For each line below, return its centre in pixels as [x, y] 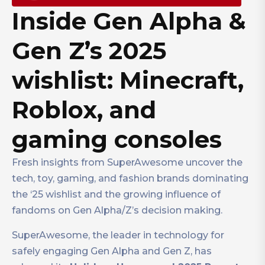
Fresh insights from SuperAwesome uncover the [127, 162]
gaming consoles [117, 139]
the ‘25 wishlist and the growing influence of [116, 194]
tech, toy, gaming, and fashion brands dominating [130, 178]
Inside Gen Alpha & [129, 21]
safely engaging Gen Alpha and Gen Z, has [112, 251]
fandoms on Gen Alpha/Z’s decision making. [117, 210]
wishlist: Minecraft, [128, 80]
